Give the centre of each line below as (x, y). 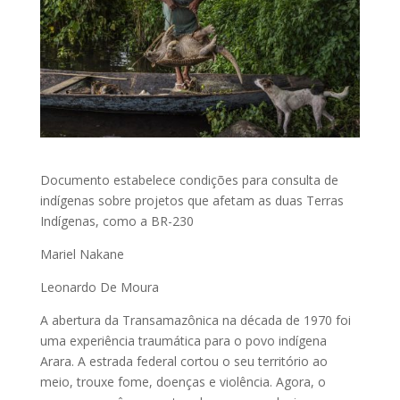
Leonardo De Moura (99, 287)
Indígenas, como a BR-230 (117, 221)
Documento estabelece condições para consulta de (189, 179)
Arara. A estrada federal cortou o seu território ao (183, 361)
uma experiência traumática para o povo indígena (183, 340)
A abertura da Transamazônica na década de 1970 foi (195, 320)
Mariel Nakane (82, 254)
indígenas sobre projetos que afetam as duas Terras (192, 200)
